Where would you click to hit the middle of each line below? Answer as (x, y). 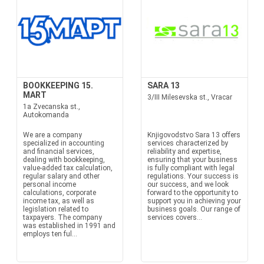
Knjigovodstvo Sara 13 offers (194, 135)
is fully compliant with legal (191, 168)
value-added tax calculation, (67, 168)
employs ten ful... (50, 234)
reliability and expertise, (184, 151)
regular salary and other (61, 176)
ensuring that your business (192, 160)
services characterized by (188, 143)
